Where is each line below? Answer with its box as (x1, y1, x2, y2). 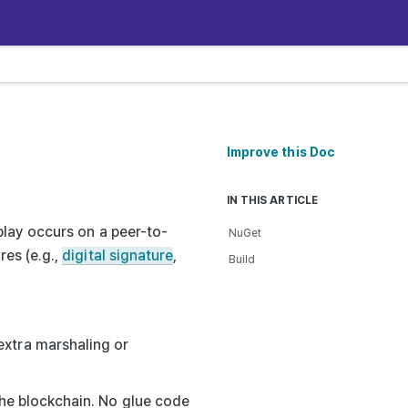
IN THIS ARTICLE (227, 194, 318, 207)
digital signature (62, 246, 174, 264)
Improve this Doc (227, 145, 335, 159)
